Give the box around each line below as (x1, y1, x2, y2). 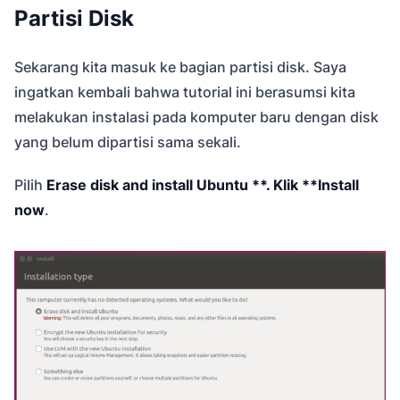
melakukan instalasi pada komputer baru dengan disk (14, 107, 379, 126)
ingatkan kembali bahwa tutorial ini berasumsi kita (14, 82, 355, 101)
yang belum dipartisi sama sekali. (14, 132, 241, 151)
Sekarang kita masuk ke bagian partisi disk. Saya (14, 57, 346, 76)
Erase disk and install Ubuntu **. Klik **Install (46, 175, 359, 194)
